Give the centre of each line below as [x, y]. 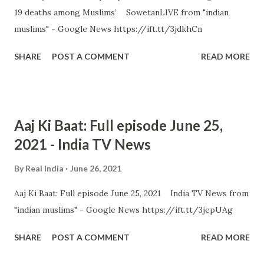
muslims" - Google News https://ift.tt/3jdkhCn [108, 29]
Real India [44, 168]
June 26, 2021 [96, 168]
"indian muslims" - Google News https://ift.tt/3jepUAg [123, 210]
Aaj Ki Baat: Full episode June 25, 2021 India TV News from [131, 193]
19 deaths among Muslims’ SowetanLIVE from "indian [121, 12]
